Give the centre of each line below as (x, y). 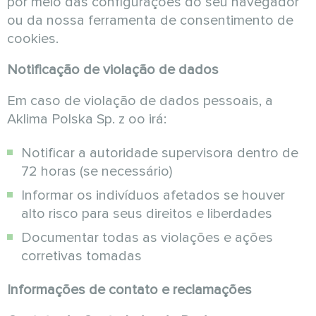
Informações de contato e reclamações (129, 290)
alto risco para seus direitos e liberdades (147, 214)
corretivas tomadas (81, 256)
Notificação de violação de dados (113, 70)
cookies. (33, 39)
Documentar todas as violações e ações (147, 238)
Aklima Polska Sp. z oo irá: (87, 119)
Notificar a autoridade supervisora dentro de (160, 153)
